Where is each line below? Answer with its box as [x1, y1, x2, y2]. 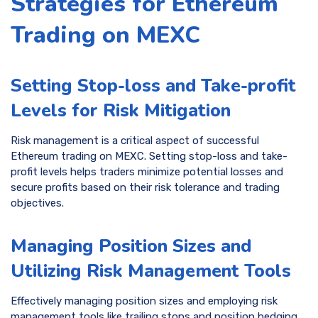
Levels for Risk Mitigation [11, 98, 231, 124]
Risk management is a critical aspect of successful [11, 133, 259, 147]
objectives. [11, 196, 64, 209]
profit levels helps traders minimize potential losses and [11, 165, 283, 178]
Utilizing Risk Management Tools [11, 258, 291, 284]
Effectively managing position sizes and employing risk [11, 294, 278, 307]
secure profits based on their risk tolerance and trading [11, 180, 280, 194]
